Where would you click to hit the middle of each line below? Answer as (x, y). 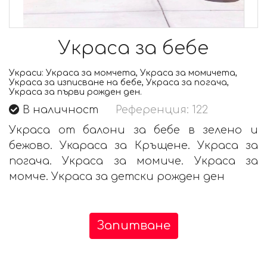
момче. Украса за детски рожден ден (117, 177)
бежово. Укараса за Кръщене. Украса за (133, 146)
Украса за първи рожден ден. (75, 92)
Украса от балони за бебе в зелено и (133, 130)
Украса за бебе (133, 49)
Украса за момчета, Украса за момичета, (140, 73)
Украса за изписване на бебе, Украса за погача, (119, 83)
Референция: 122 (162, 110)
